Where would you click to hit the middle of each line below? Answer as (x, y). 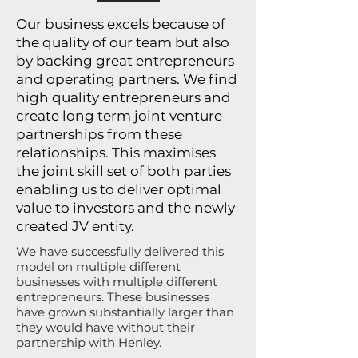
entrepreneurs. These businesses (113, 297)
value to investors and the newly (125, 208)
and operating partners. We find (127, 79)
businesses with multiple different (117, 282)
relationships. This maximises (116, 153)
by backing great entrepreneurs (125, 61)
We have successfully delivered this (120, 251)
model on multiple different (98, 267)
